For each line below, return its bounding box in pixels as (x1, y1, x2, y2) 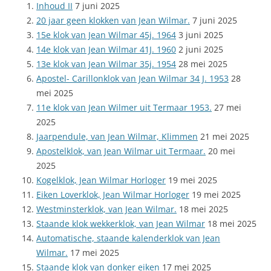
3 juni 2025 (178, 29, 223, 41)
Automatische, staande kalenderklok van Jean (36, 232, 220, 244)
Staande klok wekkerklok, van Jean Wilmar (36, 218, 205, 230)
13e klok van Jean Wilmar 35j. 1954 (36, 58, 176, 70)
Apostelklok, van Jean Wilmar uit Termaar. (36, 145, 206, 157)
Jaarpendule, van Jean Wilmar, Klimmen (36, 131, 198, 143)
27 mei (214, 102, 241, 114)
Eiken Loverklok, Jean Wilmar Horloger (36, 189, 189, 201)
